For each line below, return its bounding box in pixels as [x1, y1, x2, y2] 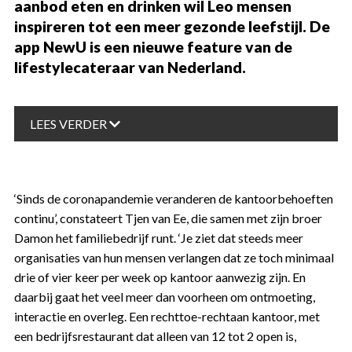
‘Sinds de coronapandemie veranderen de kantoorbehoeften [13, 190, 333, 206]
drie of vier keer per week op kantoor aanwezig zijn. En [13, 269, 306, 284]
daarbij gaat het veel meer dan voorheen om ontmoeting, [13, 288, 315, 304]
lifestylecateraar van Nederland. [13, 57, 246, 76]
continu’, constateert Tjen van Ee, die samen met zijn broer [13, 210, 322, 225]
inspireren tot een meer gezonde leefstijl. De [13, 16, 330, 35]
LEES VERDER [29, 115, 109, 131]
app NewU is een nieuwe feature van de [13, 37, 292, 56]
